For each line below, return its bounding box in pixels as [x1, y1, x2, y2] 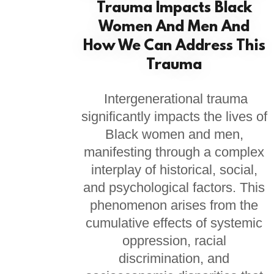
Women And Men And [98, 19, 250, 36]
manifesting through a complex [84, 144, 265, 160]
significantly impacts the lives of [81, 109, 267, 124]
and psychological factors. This [83, 180, 265, 195]
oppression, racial [122, 233, 226, 248]
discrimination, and [119, 251, 230, 266]
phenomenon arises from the [90, 198, 259, 213]
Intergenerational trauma [100, 91, 248, 106]
